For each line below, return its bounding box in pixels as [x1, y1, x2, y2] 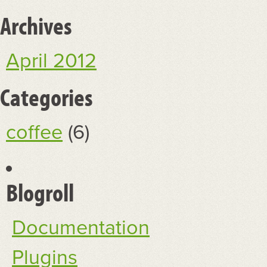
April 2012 [6, 49, 97, 73]
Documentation [12, 216, 150, 240]
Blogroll [6, 176, 74, 208]
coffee [6, 120, 63, 145]
